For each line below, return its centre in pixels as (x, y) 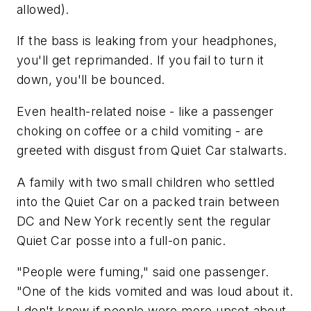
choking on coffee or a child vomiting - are (140, 131)
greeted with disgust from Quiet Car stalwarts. (152, 151)
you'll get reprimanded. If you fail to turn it (141, 60)
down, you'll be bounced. (91, 80)
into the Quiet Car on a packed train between (148, 201)
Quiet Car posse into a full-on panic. (121, 240)
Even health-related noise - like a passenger (145, 112)
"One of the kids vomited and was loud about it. (155, 292)
